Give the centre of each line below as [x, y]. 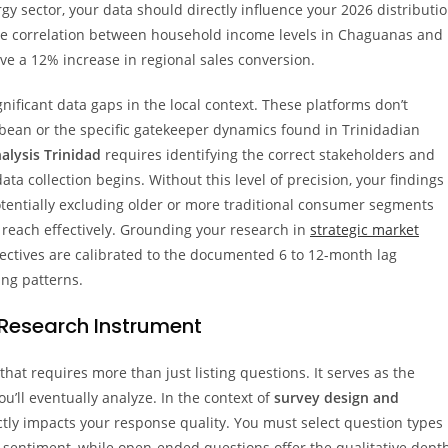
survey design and [336, 397]
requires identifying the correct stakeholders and [268, 154]
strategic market [364, 229]
